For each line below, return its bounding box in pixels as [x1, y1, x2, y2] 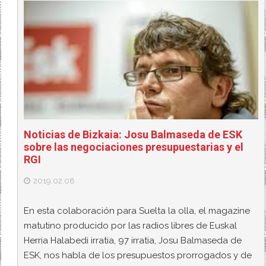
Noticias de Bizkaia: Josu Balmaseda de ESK [24, 128, 243, 141]
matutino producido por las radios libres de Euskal [24, 220, 237, 232]
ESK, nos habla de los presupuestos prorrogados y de [24, 250, 252, 261]
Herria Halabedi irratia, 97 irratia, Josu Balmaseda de [24, 235, 242, 246]
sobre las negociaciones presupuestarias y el [24, 140, 244, 153]
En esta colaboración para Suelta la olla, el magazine [24, 205, 251, 217]
